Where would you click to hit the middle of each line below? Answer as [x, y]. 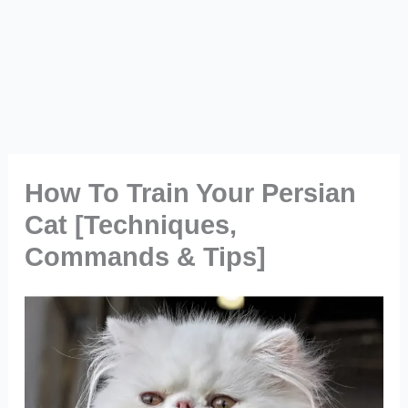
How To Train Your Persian [190, 194]
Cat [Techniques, [130, 225]
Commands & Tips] [145, 257]
